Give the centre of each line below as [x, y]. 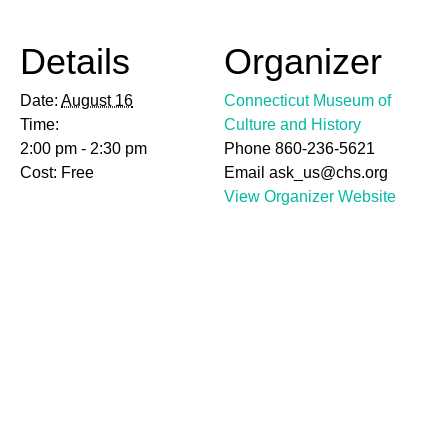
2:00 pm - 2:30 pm [83, 148]
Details [75, 61]
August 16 [97, 100]
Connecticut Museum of [307, 100]
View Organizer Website [310, 196]
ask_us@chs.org [328, 172]
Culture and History [292, 124]
